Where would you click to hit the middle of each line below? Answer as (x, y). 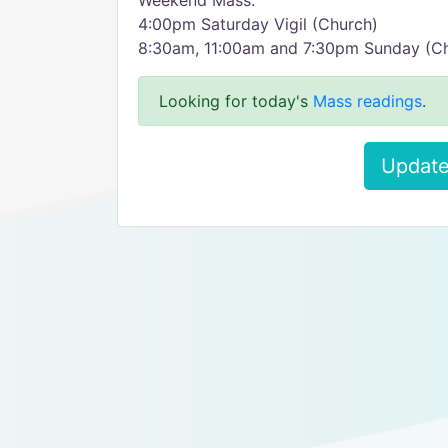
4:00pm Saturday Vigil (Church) (258, 24)
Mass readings (367, 101)
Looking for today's (236, 101)
